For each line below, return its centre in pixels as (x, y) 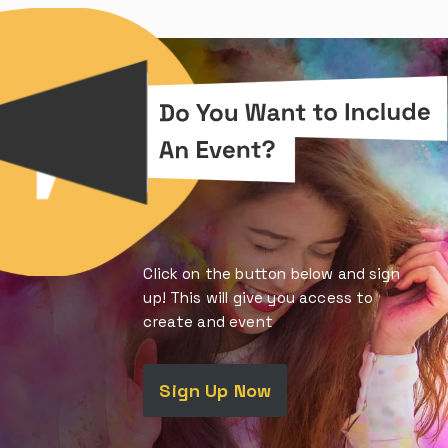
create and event (208, 321)
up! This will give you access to (258, 297)
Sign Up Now (215, 390)
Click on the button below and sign (271, 273)
